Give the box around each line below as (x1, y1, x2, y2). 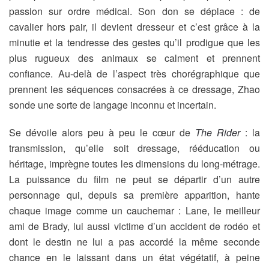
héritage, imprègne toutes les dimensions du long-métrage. (9, 157, 260, 171)
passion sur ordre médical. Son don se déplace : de (9, 4, 260, 18)
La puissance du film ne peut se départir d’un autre (9, 172, 260, 186)
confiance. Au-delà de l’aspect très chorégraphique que (9, 67, 260, 80)
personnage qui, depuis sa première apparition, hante (9, 188, 260, 202)
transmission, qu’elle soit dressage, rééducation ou (9, 141, 260, 155)
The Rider (195, 125, 240, 139)
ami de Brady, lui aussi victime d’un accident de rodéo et (9, 219, 260, 233)
